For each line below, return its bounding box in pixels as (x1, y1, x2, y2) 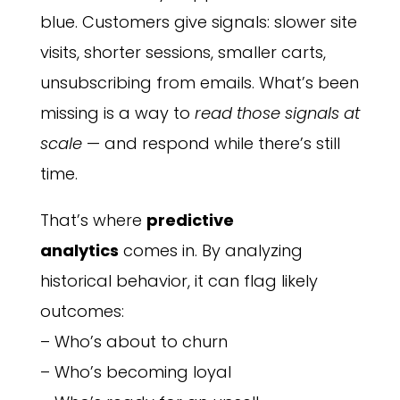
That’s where (39, 209, 142, 232)
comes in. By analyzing (122, 239, 303, 262)
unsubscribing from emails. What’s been (39, 71, 359, 95)
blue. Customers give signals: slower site (39, 11, 357, 34)
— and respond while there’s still (86, 132, 340, 155)
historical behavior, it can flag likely (39, 270, 318, 293)
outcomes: (39, 300, 124, 323)
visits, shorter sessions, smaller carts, (39, 41, 326, 64)
